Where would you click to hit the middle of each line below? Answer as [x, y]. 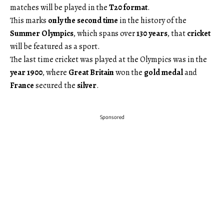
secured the [55, 85]
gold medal [163, 72]
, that [177, 33]
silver [87, 85]
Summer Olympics [42, 33]
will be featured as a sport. [55, 46]
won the [129, 72]
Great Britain [91, 72]
